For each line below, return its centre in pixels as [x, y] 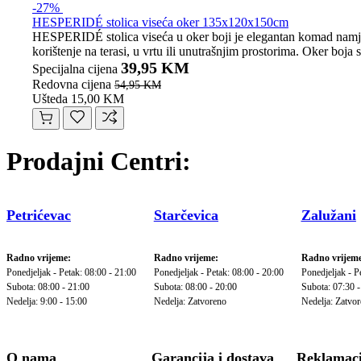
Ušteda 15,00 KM [78, 98]
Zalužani [328, 215]
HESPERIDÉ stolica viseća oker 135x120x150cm [160, 22]
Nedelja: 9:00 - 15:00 [47, 301]
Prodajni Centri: [99, 162]
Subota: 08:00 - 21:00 [48, 286]
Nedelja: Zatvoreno [190, 301]
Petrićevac [39, 215]
